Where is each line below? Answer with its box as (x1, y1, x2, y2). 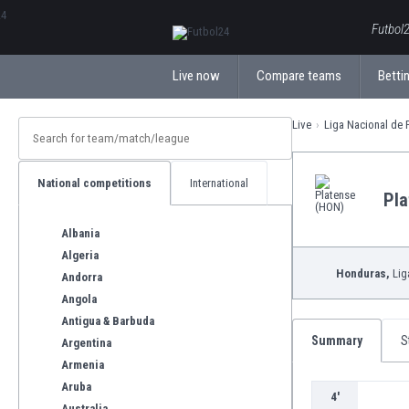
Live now (173, 68, 220, 84)
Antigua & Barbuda (61, 313, 154, 328)
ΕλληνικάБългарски (173, 11, 269, 25)
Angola (61, 291, 97, 306)
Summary (311, 333, 362, 348)
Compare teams (257, 68, 341, 84)
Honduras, (336, 266, 390, 280)
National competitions (37, 176, 152, 190)
